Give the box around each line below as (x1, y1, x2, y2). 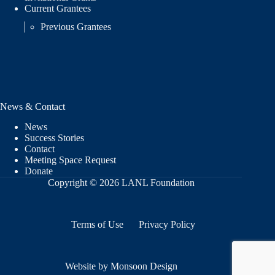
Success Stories (25, 133, 84, 143)
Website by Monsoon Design (64, 261, 177, 271)
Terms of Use (71, 219, 124, 230)
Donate (25, 166, 53, 176)
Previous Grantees (41, 21, 114, 33)
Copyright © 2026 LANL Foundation (47, 177, 195, 188)
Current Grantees (25, 3, 93, 14)
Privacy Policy (139, 219, 196, 230)
